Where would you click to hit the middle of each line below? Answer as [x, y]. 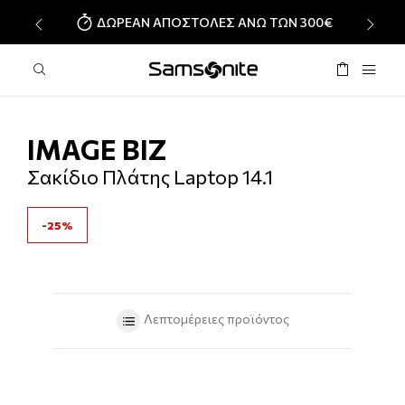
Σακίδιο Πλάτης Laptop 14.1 [150, 176]
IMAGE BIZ [97, 148]
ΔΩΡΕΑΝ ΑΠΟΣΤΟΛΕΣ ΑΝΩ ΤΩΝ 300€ [214, 22]
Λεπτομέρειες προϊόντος [215, 319]
